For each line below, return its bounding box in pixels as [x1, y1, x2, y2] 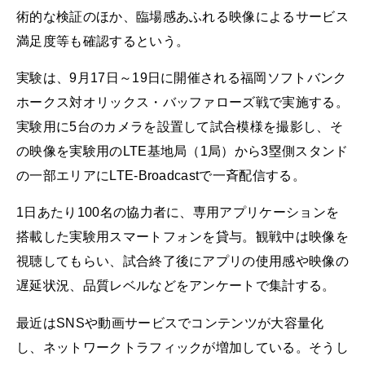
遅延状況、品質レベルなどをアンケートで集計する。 [16, 279, 336, 293]
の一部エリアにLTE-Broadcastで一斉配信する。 [16, 169, 306, 183]
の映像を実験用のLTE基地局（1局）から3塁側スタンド [16, 144, 349, 159]
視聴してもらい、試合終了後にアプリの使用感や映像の [16, 254, 349, 269]
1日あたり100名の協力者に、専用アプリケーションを [16, 205, 340, 220]
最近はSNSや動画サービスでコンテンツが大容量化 [16, 315, 324, 330]
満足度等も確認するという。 [16, 34, 190, 48]
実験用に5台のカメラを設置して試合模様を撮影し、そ [16, 120, 343, 134]
